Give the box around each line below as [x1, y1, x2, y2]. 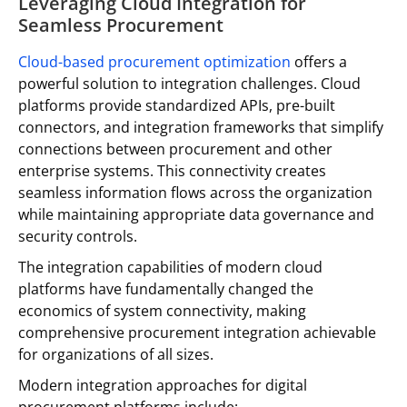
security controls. [18, 225, 137, 246]
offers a [291, 51, 347, 72]
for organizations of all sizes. [18, 343, 213, 364]
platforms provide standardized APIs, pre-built [18, 94, 335, 115]
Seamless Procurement [18, 12, 223, 37]
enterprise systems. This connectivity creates [18, 160, 326, 181]
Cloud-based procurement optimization [18, 51, 291, 72]
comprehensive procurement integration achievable [18, 322, 376, 342]
